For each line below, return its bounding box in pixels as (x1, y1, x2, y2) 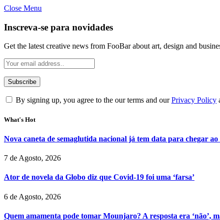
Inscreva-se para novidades (4, 22, 113, 32)
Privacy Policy (171, 96, 217, 105)
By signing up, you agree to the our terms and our (14, 96, 171, 105)
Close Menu (4, 4, 42, 12)
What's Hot (4, 115, 35, 123)
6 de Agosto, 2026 (4, 192, 61, 201)
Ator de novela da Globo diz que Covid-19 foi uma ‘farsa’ (4, 173, 194, 182)
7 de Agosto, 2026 (4, 154, 61, 163)
